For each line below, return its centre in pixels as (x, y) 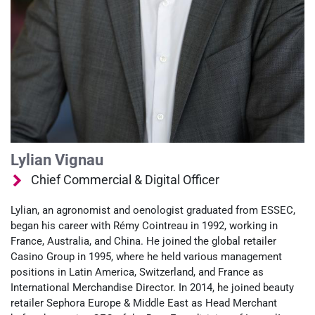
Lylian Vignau (57, 160)
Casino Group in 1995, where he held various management (146, 257)
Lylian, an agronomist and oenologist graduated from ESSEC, (153, 211)
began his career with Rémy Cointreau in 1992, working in (144, 226)
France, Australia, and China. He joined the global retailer (143, 242)
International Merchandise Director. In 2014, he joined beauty (152, 288)
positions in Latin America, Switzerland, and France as (137, 272)
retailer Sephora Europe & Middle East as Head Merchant (144, 303)
